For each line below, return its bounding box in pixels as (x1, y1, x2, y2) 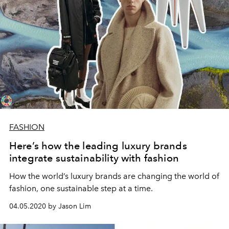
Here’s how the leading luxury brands (9, 139, 187, 152)
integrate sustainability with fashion (9, 151, 179, 164)
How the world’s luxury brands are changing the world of (9, 171, 219, 181)
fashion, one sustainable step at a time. (9, 183, 153, 193)
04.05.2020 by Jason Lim (9, 201, 91, 211)
